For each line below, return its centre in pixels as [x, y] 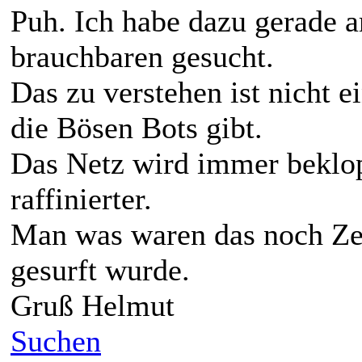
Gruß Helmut [93, 305]
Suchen [56, 341]
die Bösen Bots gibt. [137, 127]
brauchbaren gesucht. [142, 56]
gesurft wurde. [100, 269]
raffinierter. [81, 198]
